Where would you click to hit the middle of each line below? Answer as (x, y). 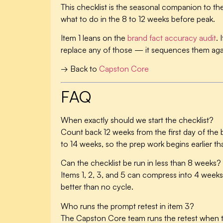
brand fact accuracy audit (172, 38)
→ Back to (80, 69)
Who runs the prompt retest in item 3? (127, 206)
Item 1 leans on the (94, 38)
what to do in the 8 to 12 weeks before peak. (138, 19)
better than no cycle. (97, 187)
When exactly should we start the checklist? (137, 120)
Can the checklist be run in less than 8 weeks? (141, 163)
